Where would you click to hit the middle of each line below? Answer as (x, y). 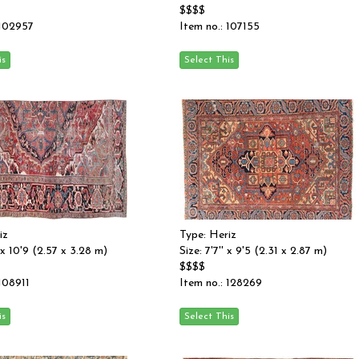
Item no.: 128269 (221, 283)
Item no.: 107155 (220, 27)
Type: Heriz (208, 235)
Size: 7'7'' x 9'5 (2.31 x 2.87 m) (253, 251)
